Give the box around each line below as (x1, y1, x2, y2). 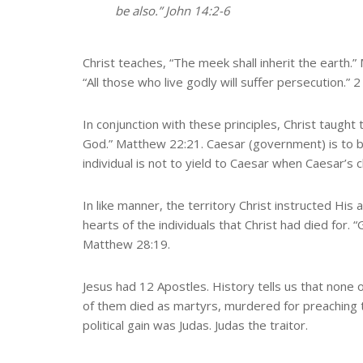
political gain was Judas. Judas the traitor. (83, 316, 308, 333)
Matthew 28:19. (83, 235, 170, 252)
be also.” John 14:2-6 (115, 2, 230, 19)
